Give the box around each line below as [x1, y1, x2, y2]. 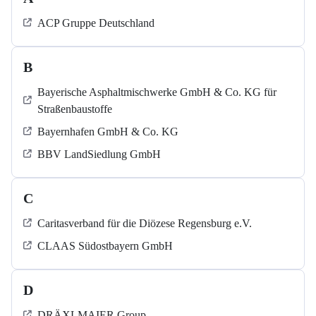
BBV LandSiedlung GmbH [37, 148, 161, 160]
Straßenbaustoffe [37, 103, 112, 115]
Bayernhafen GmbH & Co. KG [37, 126, 178, 138]
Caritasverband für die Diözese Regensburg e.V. [37, 217, 252, 229]
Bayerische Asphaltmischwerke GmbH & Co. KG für [37, 86, 276, 98]
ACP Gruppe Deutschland [37, 17, 154, 29]
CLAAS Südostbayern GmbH [37, 240, 173, 252]
